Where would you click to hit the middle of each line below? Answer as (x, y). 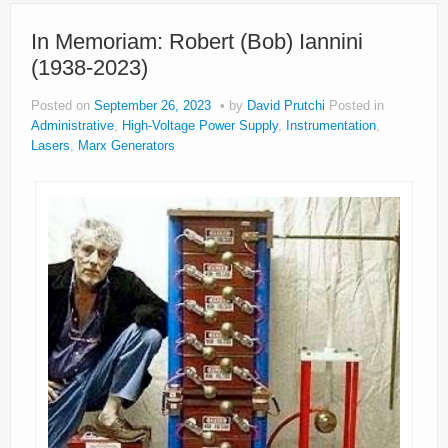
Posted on (62, 106)
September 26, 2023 (152, 106)
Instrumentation (331, 126)
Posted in (356, 106)
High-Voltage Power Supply (200, 126)
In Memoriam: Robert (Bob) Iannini (197, 42)
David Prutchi (286, 106)
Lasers (50, 146)
